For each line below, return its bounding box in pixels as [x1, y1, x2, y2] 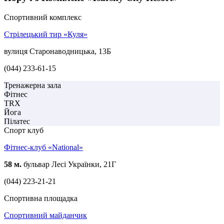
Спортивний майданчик [4, 210, 87, 219]
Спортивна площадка [4, 193, 77, 202]
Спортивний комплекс [4, 12, 81, 21]
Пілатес [4, 116, 30, 125]
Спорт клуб [4, 125, 43, 134]
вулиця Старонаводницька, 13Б [4, 46, 111, 55]
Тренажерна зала [4, 80, 61, 89]
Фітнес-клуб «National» [4, 142, 83, 151]
